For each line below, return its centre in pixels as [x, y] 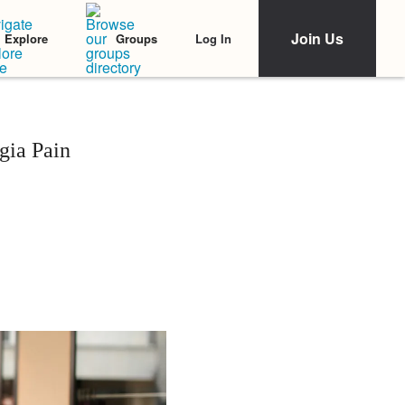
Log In [213, 38]
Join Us [317, 38]
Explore [26, 38]
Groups [137, 38]
